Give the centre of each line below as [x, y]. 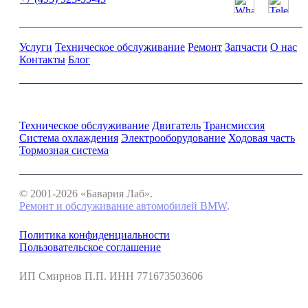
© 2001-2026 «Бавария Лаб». [86, 194]
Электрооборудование [173, 138]
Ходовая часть [262, 138]
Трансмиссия [234, 125]
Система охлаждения [69, 138]
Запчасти [246, 47]
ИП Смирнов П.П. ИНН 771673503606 [111, 276]
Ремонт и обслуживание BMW [101, 109]
